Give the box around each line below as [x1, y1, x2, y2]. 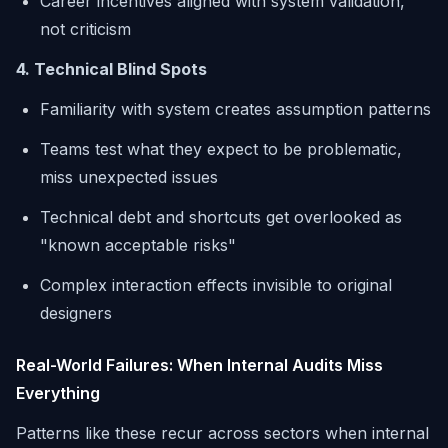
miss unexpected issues [40, 167, 218, 187]
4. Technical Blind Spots [16, 59, 207, 79]
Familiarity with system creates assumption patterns [40, 99, 431, 119]
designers [40, 303, 112, 323]
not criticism [40, 19, 131, 39]
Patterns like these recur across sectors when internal [16, 423, 429, 443]
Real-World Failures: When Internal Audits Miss [16, 355, 383, 375]
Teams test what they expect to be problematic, [40, 139, 402, 159]
